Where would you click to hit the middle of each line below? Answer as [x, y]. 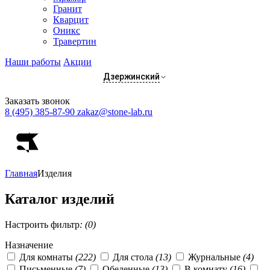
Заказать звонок [37, 101]
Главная [21, 173]
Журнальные [215, 257]
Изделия [55, 173]
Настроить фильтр [42, 224]
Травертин [75, 41]
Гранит [67, 9]
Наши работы [33, 62]
